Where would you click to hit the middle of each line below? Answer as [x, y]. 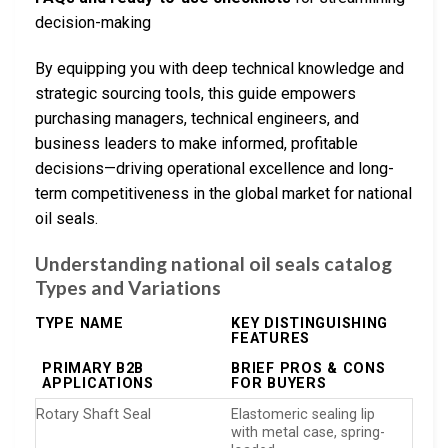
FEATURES [270, 339]
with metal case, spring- [308, 433]
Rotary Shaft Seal [93, 415]
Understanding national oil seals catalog [213, 263]
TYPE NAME [79, 324]
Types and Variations [128, 287]
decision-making [93, 23]
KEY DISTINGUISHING [310, 324]
